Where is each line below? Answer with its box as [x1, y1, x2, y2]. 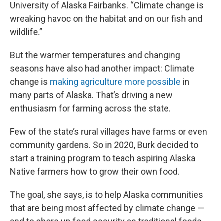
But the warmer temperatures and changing [10, 50, 180, 60]
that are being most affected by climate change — [10, 203, 204, 213]
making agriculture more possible [50, 76, 181, 87]
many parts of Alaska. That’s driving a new [10, 90, 173, 100]
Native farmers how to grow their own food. [10, 166, 180, 177]
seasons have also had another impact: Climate [10, 63, 194, 74]
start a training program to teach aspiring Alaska [10, 153, 195, 163]
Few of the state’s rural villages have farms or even [10, 126, 207, 137]
